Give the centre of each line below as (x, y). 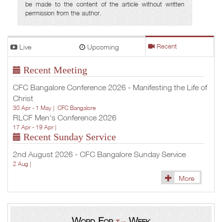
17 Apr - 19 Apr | (36, 127)
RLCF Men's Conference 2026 (65, 117)
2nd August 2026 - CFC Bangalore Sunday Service (99, 154)
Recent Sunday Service (68, 137)
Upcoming (102, 47)
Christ (23, 98)
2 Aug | (24, 164)
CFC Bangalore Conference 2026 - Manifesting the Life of (110, 87)
